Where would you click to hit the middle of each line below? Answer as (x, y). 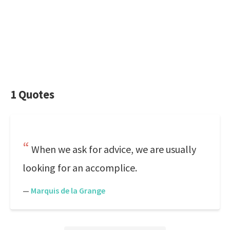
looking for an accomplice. (80, 168)
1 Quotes (32, 94)
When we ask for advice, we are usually (114, 149)
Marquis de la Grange (68, 190)
